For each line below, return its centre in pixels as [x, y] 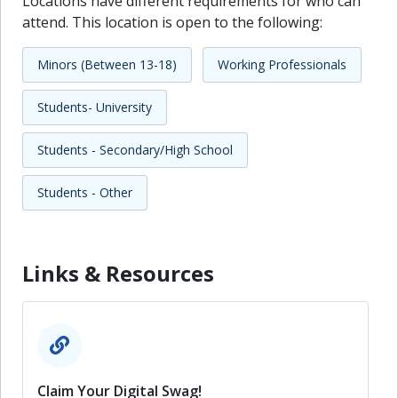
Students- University [95, 107]
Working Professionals [282, 65]
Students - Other [85, 193]
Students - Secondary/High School [135, 150]
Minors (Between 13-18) [107, 65]
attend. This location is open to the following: [172, 22]
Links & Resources [118, 273]
